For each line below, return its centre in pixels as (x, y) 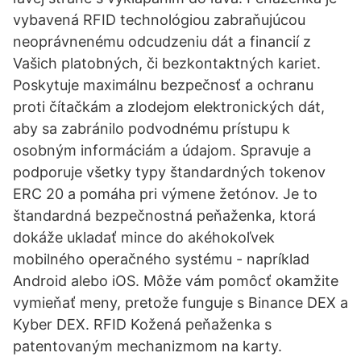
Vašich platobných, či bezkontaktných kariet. (167, 63)
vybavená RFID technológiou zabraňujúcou (159, 20)
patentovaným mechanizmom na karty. (147, 346)
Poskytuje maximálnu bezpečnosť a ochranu (163, 85)
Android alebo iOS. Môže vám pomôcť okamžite (176, 281)
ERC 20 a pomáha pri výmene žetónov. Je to (165, 194)
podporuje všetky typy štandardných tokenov (169, 172)
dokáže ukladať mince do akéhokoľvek (144, 237)
